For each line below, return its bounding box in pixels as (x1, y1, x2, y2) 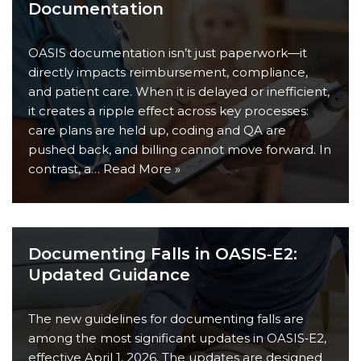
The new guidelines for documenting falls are (28, 311, 304, 326)
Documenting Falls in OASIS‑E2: (28, 244, 297, 263)
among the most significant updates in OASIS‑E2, (28, 330, 326, 346)
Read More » (103, 161, 180, 176)
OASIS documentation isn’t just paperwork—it (28, 45, 307, 60)
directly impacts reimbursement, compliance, (28, 64, 308, 80)
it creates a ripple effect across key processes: (28, 103, 309, 118)
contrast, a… (28, 161, 103, 176)
